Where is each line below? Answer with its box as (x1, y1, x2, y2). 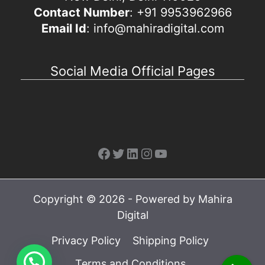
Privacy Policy (51, 234, 121, 247)
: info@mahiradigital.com (86, 21, 224, 35)
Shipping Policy (132, 234, 209, 247)
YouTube (153, 144, 211, 161)
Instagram (139, 144, 207, 161)
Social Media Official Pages (50, 63, 215, 79)
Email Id (41, 21, 86, 35)
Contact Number (33, 5, 130, 20)
